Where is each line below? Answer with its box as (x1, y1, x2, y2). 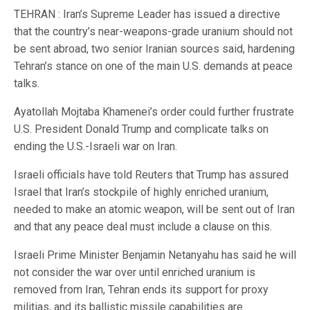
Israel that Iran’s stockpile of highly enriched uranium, (14, 185, 268, 199)
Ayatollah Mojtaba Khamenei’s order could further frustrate (14, 105, 294, 119)
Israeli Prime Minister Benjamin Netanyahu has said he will (14, 248, 296, 262)
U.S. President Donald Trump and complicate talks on (14, 122, 268, 136)
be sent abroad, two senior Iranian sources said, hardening (14, 42, 295, 56)
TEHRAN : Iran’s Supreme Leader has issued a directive (14, 8, 280, 21)
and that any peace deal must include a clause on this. (14, 220, 272, 234)
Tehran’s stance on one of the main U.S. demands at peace (14, 60, 293, 73)
